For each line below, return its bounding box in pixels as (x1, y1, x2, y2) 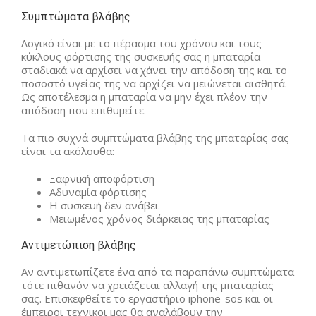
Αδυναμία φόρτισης (49, 184, 147, 199)
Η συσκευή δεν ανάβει (49, 197, 162, 212)
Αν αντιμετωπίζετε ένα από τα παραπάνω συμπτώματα (21, 264, 294, 279)
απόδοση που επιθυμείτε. (21, 102, 149, 117)
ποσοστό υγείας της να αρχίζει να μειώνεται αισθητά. (21, 75, 287, 90)
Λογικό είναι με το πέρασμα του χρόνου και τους (21, 35, 262, 50)
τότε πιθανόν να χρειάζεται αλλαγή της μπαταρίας (21, 277, 274, 292)
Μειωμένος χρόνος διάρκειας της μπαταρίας (49, 211, 269, 226)
